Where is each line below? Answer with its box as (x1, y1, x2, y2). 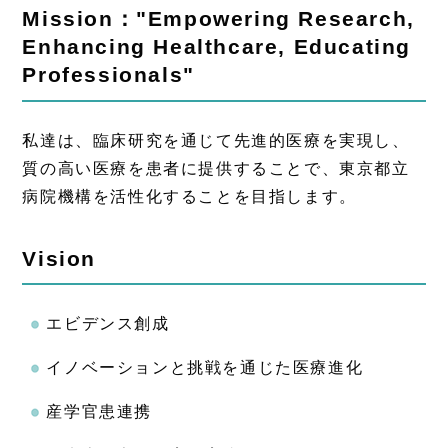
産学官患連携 (46, 403, 152, 421)
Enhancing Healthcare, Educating (22, 35, 411, 59)
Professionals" (22, 63, 195, 87)
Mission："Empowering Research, (22, 7, 415, 31)
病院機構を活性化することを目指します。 (22, 187, 357, 205)
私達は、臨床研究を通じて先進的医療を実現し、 (22, 131, 410, 149)
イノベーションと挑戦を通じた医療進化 (46, 359, 364, 377)
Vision (22, 246, 96, 270)
